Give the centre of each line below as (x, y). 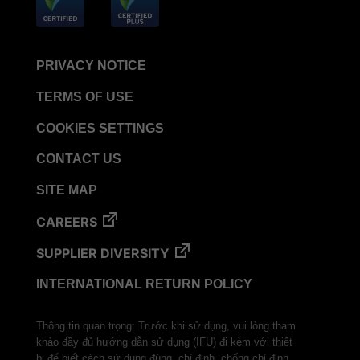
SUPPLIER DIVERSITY (103, 254)
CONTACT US (79, 159)
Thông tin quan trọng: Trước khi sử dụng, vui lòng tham (166, 326)
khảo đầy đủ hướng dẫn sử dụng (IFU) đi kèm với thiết (164, 342)
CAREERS (67, 222)
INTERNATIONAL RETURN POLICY (144, 284)
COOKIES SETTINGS (100, 129)
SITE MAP (67, 190)
